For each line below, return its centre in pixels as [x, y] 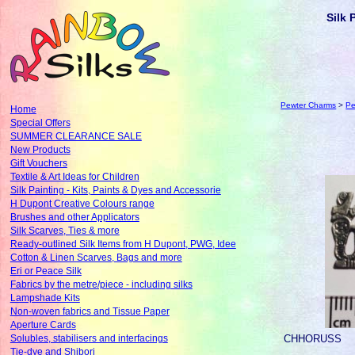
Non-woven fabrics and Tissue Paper [90, 312]
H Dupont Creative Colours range [82, 204]
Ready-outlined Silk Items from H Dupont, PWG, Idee [123, 244]
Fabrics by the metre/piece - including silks [101, 285]
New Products [40, 150]
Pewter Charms [309, 105]
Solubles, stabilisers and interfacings [89, 339]
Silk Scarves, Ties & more [65, 231]
